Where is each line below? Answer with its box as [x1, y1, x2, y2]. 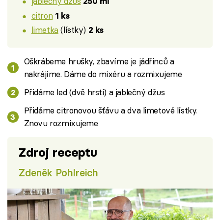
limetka [31, 25, 58, 35]
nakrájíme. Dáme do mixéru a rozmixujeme [24, 68, 182, 79]
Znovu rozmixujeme [24, 118, 98, 129]
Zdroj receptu [18, 145, 97, 161]
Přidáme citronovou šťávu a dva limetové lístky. [24, 105, 197, 116]
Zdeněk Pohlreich [18, 166, 98, 179]
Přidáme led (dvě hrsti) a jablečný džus [24, 87, 165, 98]
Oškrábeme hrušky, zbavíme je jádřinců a [24, 55, 174, 66]
